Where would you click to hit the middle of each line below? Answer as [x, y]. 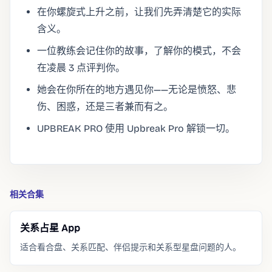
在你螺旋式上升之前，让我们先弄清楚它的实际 [139, 12]
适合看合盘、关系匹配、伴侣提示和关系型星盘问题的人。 [131, 247]
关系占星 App [50, 228]
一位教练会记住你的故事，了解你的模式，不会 [139, 51]
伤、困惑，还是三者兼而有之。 [105, 107]
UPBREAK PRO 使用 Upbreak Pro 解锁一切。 [136, 128]
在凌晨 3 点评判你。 [81, 68]
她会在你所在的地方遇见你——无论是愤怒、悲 [137, 90]
